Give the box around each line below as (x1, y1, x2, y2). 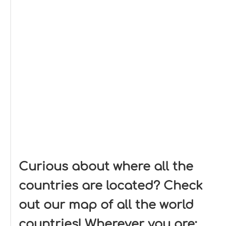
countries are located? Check (19, 179, 203, 193)
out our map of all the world (19, 198, 194, 212)
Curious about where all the (19, 160, 193, 174)
